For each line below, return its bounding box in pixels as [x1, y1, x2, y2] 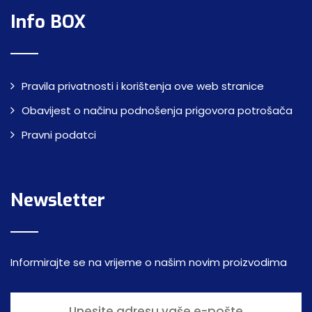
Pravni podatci [22, 127, 96, 143]
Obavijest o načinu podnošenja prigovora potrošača [22, 103, 292, 118]
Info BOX [10, 10, 86, 35]
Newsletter [10, 188, 105, 213]
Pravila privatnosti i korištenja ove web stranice [22, 79, 264, 94]
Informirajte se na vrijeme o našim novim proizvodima [10, 255, 287, 270]
